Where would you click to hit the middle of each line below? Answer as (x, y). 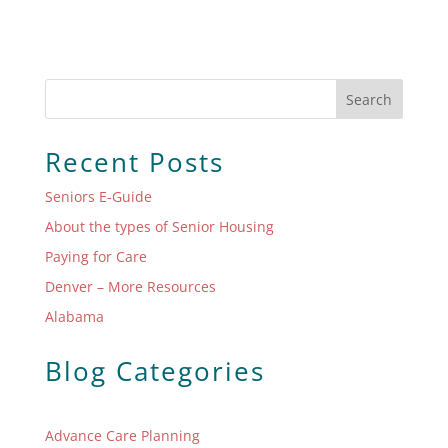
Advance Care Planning (122, 436)
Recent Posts (134, 162)
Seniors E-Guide (98, 197)
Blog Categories (154, 371)
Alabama (74, 317)
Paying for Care (95, 257)
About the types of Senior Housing (159, 227)
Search (369, 100)
